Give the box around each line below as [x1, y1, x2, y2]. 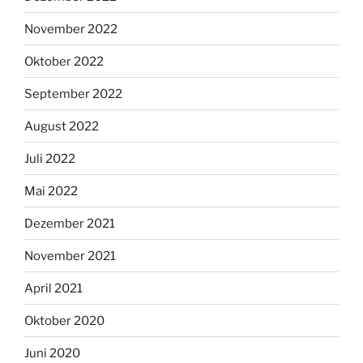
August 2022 [24, 118, 99, 134]
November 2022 [24, 21, 117, 36]
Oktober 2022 [24, 53, 104, 69]
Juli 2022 [24, 151, 75, 166]
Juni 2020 [24, 345, 80, 361]
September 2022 [24, 86, 122, 101]
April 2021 [24, 280, 83, 296]
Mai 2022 [24, 183, 78, 199]
